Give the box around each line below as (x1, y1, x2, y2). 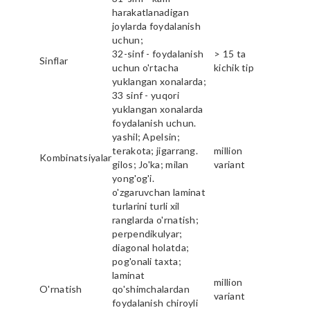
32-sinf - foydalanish (112, 47, 204, 60)
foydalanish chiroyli (112, 296, 199, 309)
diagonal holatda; (112, 241, 190, 253)
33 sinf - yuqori (112, 89, 179, 101)
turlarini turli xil (112, 199, 180, 212)
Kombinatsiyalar (39, 151, 112, 163)
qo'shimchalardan (112, 282, 190, 295)
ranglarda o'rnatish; (112, 213, 199, 226)
